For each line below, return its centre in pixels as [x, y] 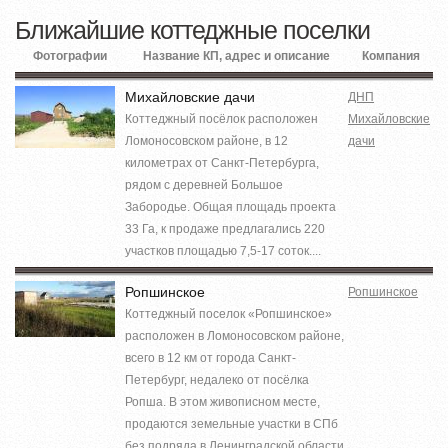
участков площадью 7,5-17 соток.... [223, 250]
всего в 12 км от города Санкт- [210, 357]
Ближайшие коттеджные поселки [192, 29]
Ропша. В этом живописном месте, [222, 401]
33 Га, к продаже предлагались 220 [225, 228]
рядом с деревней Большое [204, 184]
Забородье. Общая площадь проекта [230, 206]
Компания [390, 55]
